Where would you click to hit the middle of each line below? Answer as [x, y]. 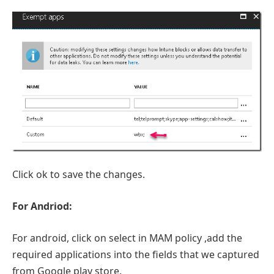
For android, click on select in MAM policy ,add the [127, 238]
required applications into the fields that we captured [136, 254]
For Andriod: [42, 206]
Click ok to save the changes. [79, 175]
